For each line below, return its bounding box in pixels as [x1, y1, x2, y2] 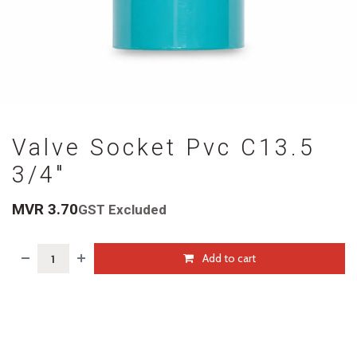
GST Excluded [78, 202, 167, 218]
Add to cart [200, 251, 257, 266]
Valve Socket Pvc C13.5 [12, 134, 316, 162]
